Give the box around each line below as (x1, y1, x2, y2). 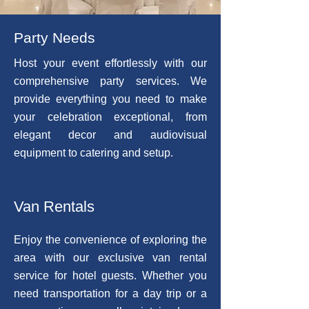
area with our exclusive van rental (14, 252, 207, 263)
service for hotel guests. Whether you (14, 270, 207, 281)
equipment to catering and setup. (14, 147, 173, 159)
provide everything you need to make (14, 93, 207, 105)
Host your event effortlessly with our (14, 57, 207, 69)
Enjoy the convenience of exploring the (14, 234, 207, 246)
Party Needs (14, 30, 95, 46)
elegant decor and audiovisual (14, 129, 207, 141)
